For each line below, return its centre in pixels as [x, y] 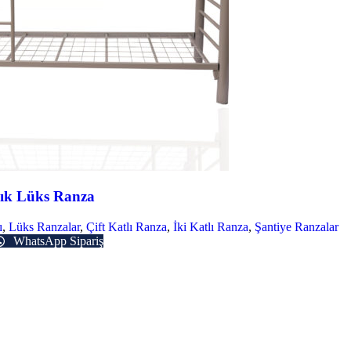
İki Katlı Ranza [211, 227]
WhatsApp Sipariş [57, 241]
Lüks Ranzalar [44, 227]
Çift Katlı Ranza [127, 227]
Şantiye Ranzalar [297, 227]
